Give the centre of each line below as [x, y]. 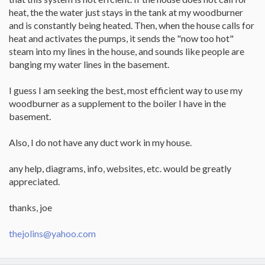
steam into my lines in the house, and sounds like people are [127, 51]
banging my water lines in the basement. [89, 64]
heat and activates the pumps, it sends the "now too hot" [121, 38]
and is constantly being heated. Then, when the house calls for [132, 25]
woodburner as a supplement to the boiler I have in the [117, 103]
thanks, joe [30, 207]
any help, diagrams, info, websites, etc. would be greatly [120, 168]
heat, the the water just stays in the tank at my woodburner [126, 12]
